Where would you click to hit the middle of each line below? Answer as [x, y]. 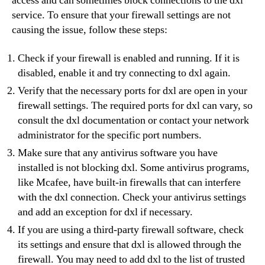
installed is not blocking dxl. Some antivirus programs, [134, 167]
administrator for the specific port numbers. [110, 135]
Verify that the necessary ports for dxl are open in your [132, 91]
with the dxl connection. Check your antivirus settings [132, 197]
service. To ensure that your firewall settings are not [121, 15]
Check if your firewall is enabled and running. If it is [129, 58]
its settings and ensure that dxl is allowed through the [130, 244]
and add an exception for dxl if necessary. [105, 212]
